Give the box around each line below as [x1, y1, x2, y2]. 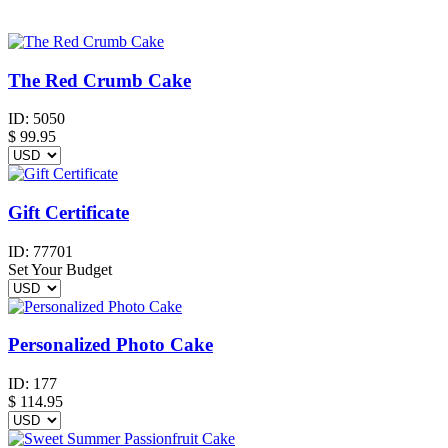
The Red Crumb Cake [8, 69, 191, 91]
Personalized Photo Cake [8, 334, 213, 356]
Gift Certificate [8, 202, 129, 224]
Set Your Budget [8, 260, 112, 278]
